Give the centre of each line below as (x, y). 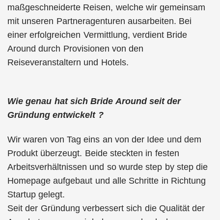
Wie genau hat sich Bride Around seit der (94, 101)
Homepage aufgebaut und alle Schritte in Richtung (107, 181)
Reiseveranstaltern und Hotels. (68, 62)
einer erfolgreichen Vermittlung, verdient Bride (97, 35)
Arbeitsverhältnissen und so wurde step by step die (108, 167)
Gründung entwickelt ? (55, 115)
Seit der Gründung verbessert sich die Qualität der (106, 208)
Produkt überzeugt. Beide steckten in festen (93, 153)
